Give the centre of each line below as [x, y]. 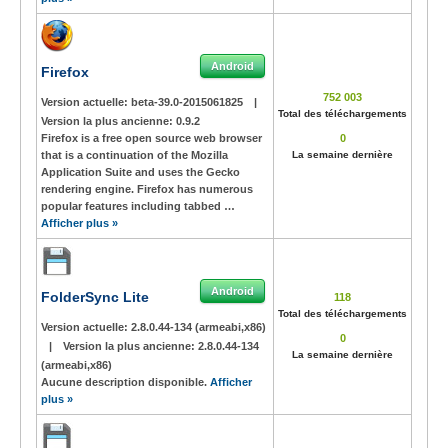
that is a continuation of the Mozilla [134, 155]
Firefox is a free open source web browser [151, 138]
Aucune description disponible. [125, 382]
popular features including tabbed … [138, 206]
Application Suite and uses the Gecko [140, 172]
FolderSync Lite [95, 297]
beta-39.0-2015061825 [188, 102]
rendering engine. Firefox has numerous [147, 189]
